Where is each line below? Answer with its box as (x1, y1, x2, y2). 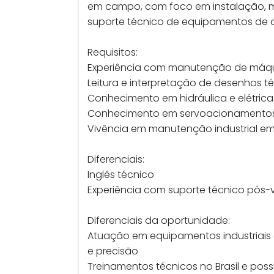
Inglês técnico (87, 168, 154, 182)
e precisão (87, 244, 138, 258)
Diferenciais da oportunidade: (87, 213, 230, 228)
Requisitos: (87, 45, 138, 59)
